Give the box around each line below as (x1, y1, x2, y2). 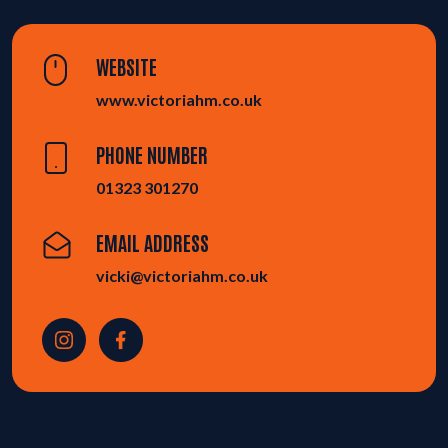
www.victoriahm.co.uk (96, 90, 262, 109)
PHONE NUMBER (96, 141, 208, 167)
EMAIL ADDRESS (96, 229, 209, 255)
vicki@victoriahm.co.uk (96, 266, 268, 285)
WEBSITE (96, 53, 157, 79)
